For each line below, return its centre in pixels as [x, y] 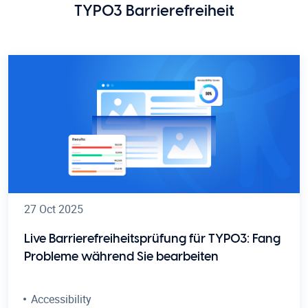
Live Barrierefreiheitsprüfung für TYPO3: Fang [152, 239]
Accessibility [61, 299]
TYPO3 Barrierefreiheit [154, 11]
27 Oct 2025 [54, 209]
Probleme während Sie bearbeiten [121, 257]
